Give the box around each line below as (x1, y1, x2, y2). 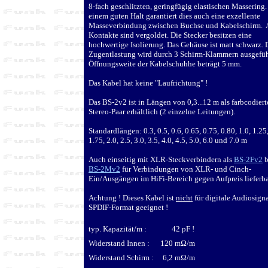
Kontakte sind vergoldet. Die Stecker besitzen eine (89, 30, 252, 39)
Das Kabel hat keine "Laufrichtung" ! (89, 78, 208, 87)
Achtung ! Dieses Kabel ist (89, 193, 176, 202)
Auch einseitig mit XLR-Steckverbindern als (89, 154, 234, 164)
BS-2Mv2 (89, 164, 120, 173)
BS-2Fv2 (234, 154, 263, 164)
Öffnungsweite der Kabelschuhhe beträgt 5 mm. (89, 59, 242, 68)
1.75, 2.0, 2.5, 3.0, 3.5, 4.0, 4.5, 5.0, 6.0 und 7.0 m (89, 135, 247, 145)
